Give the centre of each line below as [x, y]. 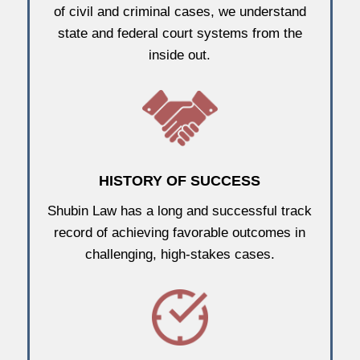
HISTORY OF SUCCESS [180, 181]
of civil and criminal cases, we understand [180, 12]
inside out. [180, 55]
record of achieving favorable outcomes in [180, 233]
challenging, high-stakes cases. [180, 254]
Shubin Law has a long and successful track [180, 211]
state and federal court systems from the [180, 33]
